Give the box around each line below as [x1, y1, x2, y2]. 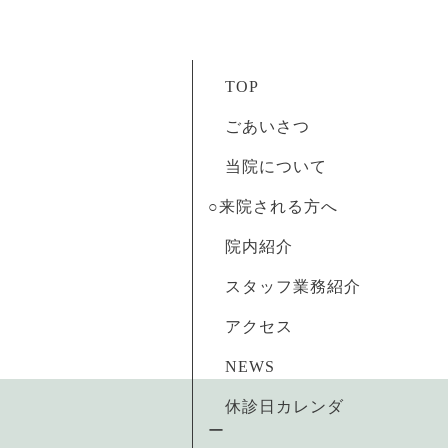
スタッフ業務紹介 [208, 278, 361, 295]
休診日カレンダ [208, 398, 344, 415]
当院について [208, 158, 344, 175]
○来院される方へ [208, 198, 355, 215]
